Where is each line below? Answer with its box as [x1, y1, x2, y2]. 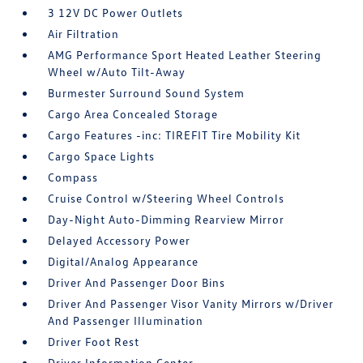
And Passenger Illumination [48, 314, 204, 328]
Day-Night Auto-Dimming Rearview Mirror [48, 212, 285, 227]
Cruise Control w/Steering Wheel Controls [48, 191, 285, 206]
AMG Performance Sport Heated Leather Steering [48, 48, 322, 62]
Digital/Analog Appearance [48, 254, 199, 269]
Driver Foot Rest [48, 335, 140, 349]
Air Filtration [48, 27, 120, 41]
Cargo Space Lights [48, 149, 156, 164]
